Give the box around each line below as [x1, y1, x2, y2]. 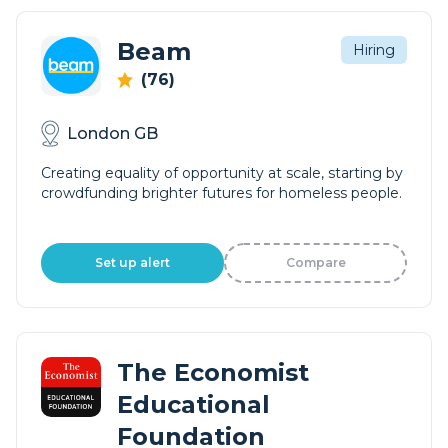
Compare [285, 255, 346, 270]
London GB [67, 123, 158, 143]
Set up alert [95, 255, 170, 270]
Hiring [353, 41, 395, 59]
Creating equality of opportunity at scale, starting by [41, 164, 403, 182]
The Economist [117, 358, 309, 387]
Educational [117, 390, 270, 419]
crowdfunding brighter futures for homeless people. [41, 184, 402, 202]
